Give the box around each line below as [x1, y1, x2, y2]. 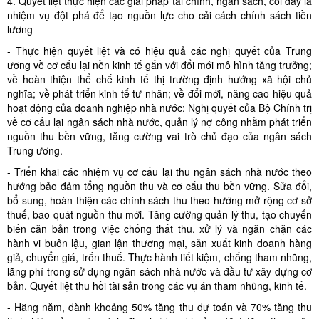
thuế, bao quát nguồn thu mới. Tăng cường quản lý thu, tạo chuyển [7, 207, 312, 221]
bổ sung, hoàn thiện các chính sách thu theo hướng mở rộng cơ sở [7, 193, 312, 207]
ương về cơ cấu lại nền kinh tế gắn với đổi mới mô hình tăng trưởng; [7, 58, 312, 72]
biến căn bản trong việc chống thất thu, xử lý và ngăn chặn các [7, 221, 312, 236]
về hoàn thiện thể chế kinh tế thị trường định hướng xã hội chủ [7, 72, 312, 86]
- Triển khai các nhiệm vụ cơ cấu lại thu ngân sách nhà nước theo [7, 164, 312, 179]
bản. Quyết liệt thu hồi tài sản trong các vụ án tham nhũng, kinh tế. [7, 278, 307, 293]
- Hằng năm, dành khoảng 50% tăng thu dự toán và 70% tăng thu [7, 300, 312, 314]
